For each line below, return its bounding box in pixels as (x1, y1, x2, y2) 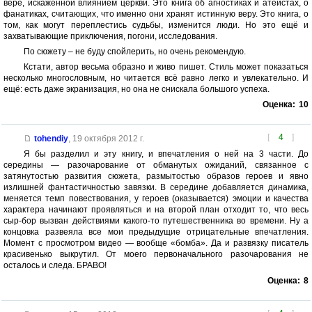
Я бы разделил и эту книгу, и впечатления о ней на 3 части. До (23, 149, 309, 159)
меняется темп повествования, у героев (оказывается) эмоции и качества (3, 194, 309, 204)
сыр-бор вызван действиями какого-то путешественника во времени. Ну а (3, 216, 309, 226)
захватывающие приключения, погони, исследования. (3, 31, 217, 42)
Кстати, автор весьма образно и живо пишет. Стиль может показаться (23, 62, 309, 72)
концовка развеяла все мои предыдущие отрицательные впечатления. (3, 227, 309, 237)
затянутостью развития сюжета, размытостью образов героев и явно (3, 171, 309, 182)
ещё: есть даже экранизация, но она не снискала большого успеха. (3, 84, 270, 95)
